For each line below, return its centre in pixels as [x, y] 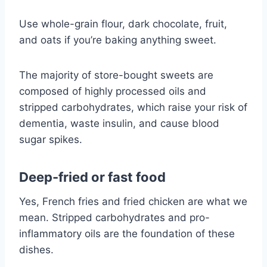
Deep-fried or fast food [92, 177]
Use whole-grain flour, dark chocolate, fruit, [123, 24]
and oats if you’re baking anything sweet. [118, 40]
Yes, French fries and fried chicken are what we [133, 201]
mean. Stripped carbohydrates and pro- [114, 217]
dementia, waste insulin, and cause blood [119, 123]
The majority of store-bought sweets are [116, 75]
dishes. [36, 249]
